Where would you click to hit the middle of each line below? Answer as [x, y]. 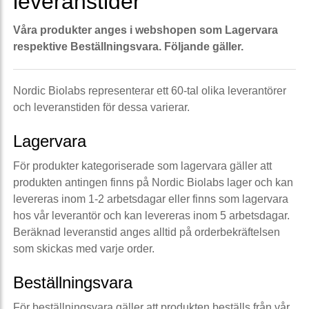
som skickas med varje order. [84, 248]
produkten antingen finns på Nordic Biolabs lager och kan [153, 182]
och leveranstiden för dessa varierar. [101, 107]
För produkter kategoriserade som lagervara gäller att [142, 166]
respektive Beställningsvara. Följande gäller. [128, 46]
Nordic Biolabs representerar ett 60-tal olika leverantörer [150, 90]
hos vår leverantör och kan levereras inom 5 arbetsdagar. [151, 215]
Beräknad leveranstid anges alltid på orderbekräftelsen [147, 232]
